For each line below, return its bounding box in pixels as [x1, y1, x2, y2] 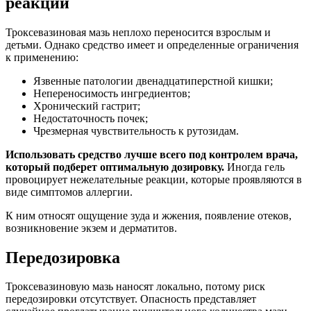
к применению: [6, 51, 78, 63]
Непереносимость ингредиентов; [33, 87, 190, 99]
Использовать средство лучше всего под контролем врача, [6, 148, 298, 160]
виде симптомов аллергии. [6, 185, 133, 198]
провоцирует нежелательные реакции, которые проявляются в [6, 173, 302, 185]
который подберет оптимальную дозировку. [6, 160, 224, 173]
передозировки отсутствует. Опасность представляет [6, 293, 256, 305]
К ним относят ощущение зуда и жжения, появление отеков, [6, 209, 292, 221]
